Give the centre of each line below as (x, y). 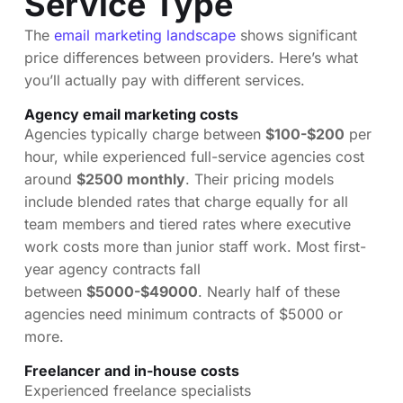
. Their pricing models (260, 179)
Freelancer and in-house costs (132, 370)
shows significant (296, 35)
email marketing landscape (145, 35)
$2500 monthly (131, 179)
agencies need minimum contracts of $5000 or (184, 313)
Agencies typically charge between (145, 134)
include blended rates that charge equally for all (186, 201)
